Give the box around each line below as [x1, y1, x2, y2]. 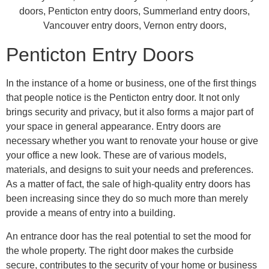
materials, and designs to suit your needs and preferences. [6, 165, 253, 175]
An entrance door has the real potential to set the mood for [6, 231, 251, 241]
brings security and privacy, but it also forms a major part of [6, 107, 253, 118]
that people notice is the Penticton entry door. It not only [6, 92, 240, 103]
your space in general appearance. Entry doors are [6, 121, 221, 132]
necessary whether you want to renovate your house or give [6, 136, 258, 147]
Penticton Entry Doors [6, 44, 194, 66]
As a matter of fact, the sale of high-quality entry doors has [6, 179, 250, 190]
